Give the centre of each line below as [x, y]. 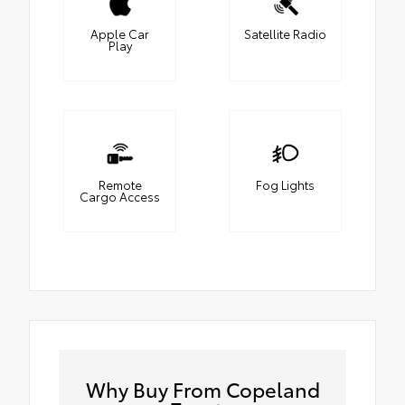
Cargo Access [120, 197]
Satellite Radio [285, 34]
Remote [120, 185]
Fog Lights [285, 185]
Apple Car [120, 34]
